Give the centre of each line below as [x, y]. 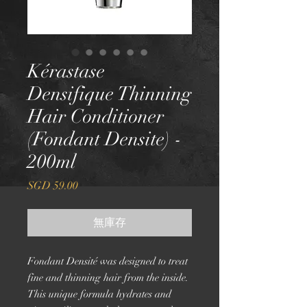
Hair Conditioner [96, 116]
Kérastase [66, 71]
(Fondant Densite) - [105, 139]
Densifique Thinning [110, 94]
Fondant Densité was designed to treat [108, 261]
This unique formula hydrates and [99, 294]
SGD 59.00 [53, 186]
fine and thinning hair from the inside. [108, 278]
